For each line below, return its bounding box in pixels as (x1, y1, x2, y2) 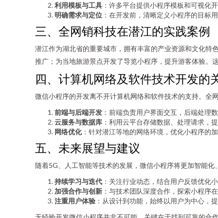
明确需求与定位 (54, 11, 102, 19)
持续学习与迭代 (54, 177, 102, 185)
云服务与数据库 (54, 118, 102, 126)
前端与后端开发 (54, 108, 102, 116)
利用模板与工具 (54, 1, 102, 9)
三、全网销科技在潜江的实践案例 (35, 23, 210, 38)
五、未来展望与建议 (35, 140, 140, 155)
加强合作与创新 (54, 187, 102, 195)
